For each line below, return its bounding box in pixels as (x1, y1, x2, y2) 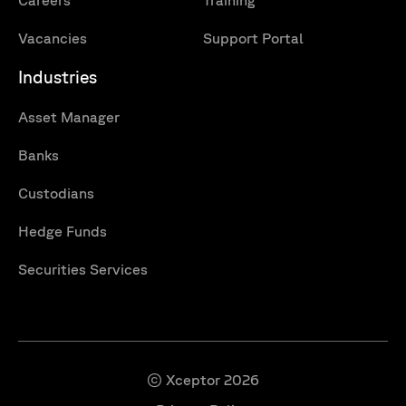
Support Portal (203, 30, 304, 47)
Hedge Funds (18, 223, 107, 240)
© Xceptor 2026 (147, 372, 259, 389)
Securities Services (18, 261, 148, 278)
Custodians (18, 185, 94, 202)
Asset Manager (18, 109, 120, 126)
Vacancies (18, 30, 87, 47)
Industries (18, 67, 97, 88)
